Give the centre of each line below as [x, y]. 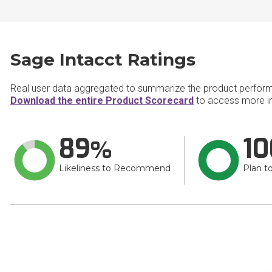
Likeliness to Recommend [115, 168]
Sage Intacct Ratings [103, 59]
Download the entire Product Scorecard [102, 100]
